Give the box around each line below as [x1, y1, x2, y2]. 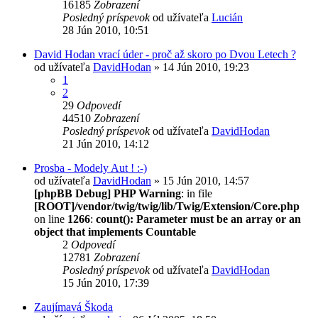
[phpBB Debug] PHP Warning [34, 187, 181, 199]
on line [34, 212, 67, 225]
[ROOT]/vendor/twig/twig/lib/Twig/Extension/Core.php [34, 199, 300, 212]
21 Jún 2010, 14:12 [62, 137, 149, 150]
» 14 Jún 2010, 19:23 [151, 60, 249, 73]
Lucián [212, 11, 243, 23]
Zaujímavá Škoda [34, 300, 113, 313]
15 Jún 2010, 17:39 [62, 276, 149, 289]
